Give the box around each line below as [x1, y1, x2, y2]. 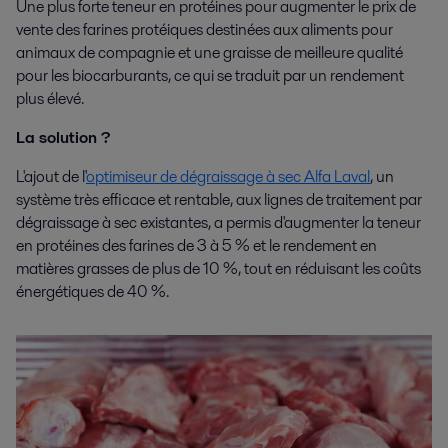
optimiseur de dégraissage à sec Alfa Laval [86, 164, 370, 188]
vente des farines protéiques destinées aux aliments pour [16, 17, 393, 41]
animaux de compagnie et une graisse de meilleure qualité [16, 40, 403, 64]
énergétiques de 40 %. [16, 279, 169, 303]
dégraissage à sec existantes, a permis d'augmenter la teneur [16, 210, 421, 234]
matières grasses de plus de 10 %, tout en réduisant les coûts [16, 256, 421, 280]
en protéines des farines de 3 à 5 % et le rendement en [16, 233, 377, 257]
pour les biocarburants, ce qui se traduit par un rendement [16, 63, 404, 87]
